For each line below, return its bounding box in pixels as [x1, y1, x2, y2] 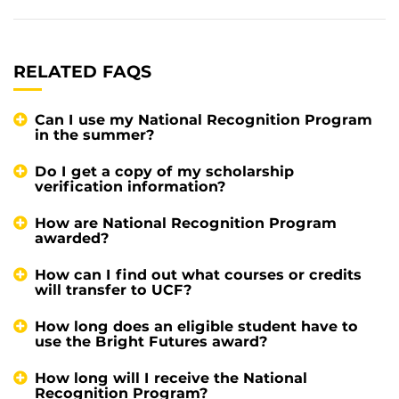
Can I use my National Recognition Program [35, 110, 372, 128]
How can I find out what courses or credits [35, 265, 362, 283]
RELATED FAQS [13, 61, 152, 83]
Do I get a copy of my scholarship [35, 162, 294, 180]
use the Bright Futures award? [35, 332, 268, 350]
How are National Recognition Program [35, 214, 337, 232]
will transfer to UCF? [35, 281, 192, 298]
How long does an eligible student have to [35, 317, 358, 335]
